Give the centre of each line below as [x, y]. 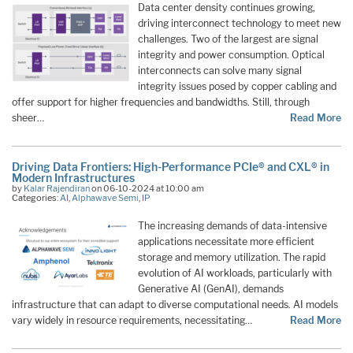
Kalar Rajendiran [57, 188]
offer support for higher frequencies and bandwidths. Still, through [161, 102]
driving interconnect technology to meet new [240, 24]
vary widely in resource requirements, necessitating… [132, 320]
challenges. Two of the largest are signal [228, 39]
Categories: [36, 197]
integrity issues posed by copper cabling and [237, 87]
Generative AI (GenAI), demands [211, 288]
